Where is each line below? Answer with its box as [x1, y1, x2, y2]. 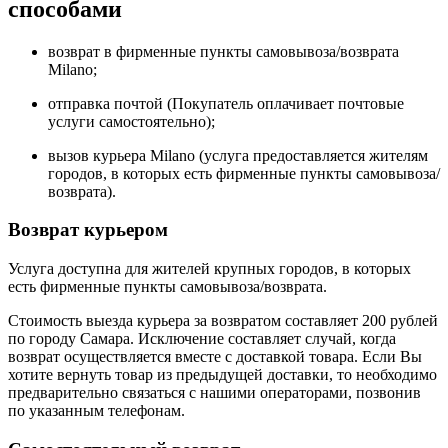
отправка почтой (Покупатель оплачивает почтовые [48, 94, 404, 112]
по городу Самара [8, 330, 130, 348]
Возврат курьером [8, 219, 168, 241]
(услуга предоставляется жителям [195, 146, 428, 164]
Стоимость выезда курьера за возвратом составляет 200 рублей [8, 312, 438, 330]
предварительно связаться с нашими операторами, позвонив [8, 384, 421, 402]
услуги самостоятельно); [48, 112, 215, 130]
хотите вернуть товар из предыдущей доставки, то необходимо [8, 366, 437, 384]
